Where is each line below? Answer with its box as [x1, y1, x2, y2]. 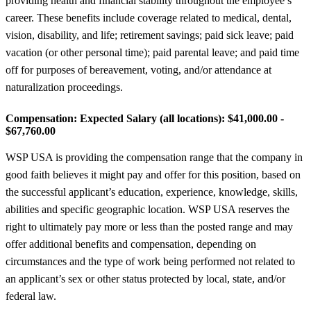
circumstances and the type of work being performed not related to [6, 255, 295, 267]
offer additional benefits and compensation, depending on [6, 237, 256, 250]
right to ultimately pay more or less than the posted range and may [6, 220, 293, 233]
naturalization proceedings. [6, 81, 123, 93]
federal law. [6, 289, 56, 302]
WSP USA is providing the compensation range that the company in [6, 151, 303, 163]
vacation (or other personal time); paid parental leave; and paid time [6, 46, 299, 58]
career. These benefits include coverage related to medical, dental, [6, 11, 292, 24]
